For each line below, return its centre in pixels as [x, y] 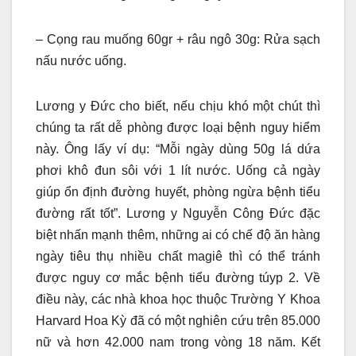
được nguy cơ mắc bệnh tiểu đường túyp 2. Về [178, 278]
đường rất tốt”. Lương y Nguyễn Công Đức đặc [178, 214]
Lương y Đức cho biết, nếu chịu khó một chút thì [178, 106]
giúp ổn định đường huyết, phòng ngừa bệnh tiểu [178, 192]
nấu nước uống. [81, 61]
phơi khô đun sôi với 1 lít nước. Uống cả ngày [178, 171]
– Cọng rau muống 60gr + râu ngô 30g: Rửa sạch [178, 40]
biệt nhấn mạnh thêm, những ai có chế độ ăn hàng [178, 235]
